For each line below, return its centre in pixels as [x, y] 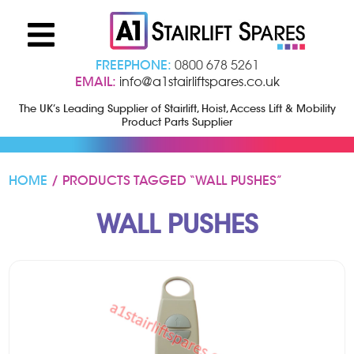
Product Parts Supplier [177, 122]
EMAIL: [95, 81]
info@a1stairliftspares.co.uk [199, 81]
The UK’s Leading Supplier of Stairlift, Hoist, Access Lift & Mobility [177, 108]
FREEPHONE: [133, 65]
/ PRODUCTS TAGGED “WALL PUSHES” [166, 180]
